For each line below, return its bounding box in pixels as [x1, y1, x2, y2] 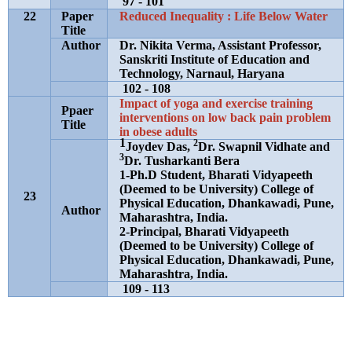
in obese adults [119, 125, 198, 138]
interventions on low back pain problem [119, 111, 332, 124]
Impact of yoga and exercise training [119, 97, 313, 110]
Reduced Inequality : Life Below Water [119, 9, 328, 23]
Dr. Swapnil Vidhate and [198, 140, 331, 153]
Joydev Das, [126, 140, 194, 153]
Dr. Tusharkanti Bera [124, 154, 240, 167]
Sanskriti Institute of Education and [119, 53, 310, 66]
